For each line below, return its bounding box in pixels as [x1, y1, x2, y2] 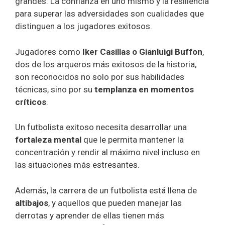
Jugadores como [15, 46, 82, 57]
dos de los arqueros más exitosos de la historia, [15, 59, 196, 69]
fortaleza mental [15, 135, 81, 145]
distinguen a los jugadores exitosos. [15, 21, 152, 32]
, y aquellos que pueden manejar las [48, 197, 182, 208]
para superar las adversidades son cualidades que [15, 9, 204, 19]
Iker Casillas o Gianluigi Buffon [82, 46, 202, 57]
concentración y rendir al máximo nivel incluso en [15, 147, 200, 158]
